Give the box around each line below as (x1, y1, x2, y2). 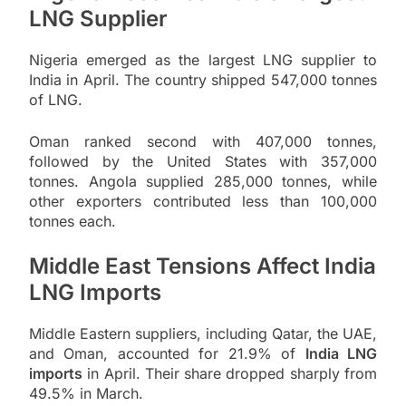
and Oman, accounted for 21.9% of (29, 343, 305, 362)
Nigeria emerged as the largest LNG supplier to (29, 50, 377, 69)
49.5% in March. (29, 383, 143, 402)
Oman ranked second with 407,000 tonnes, (29, 131, 377, 150)
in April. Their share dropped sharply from (82, 363, 377, 382)
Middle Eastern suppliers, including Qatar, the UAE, (29, 324, 377, 343)
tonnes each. (29, 211, 116, 230)
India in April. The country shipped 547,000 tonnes (29, 70, 377, 89)
